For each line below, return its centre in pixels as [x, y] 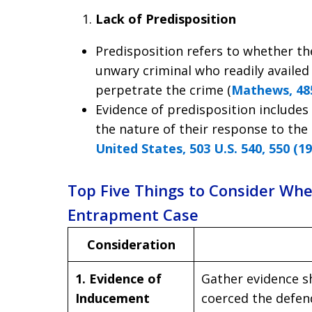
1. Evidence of [118, 279]
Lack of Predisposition [166, 19]
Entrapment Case [133, 215]
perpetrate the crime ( [163, 90]
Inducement [112, 298]
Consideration [131, 245]
